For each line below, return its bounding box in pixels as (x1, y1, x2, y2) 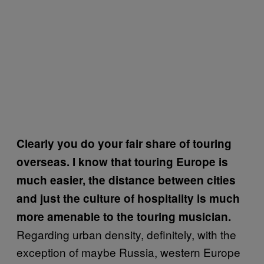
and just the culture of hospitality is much (16, 190, 240, 206)
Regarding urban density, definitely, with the (16, 226, 236, 242)
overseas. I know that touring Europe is (16, 153, 228, 170)
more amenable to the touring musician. (16, 208, 231, 225)
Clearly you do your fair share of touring (16, 135, 232, 151)
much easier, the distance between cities (16, 171, 236, 188)
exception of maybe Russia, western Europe (16, 243, 240, 260)
